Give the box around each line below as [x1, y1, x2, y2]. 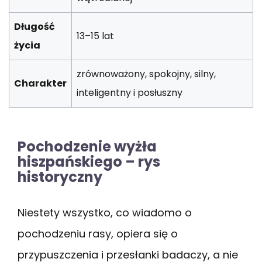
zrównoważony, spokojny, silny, [77, 67, 216, 81]
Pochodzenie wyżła [18, 136, 157, 156]
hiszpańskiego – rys [18, 151, 160, 171]
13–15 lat [77, 29, 114, 43]
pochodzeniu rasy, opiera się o [18, 226, 178, 241]
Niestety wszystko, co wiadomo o [18, 205, 192, 220]
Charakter [14, 76, 67, 90]
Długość [14, 19, 55, 33]
